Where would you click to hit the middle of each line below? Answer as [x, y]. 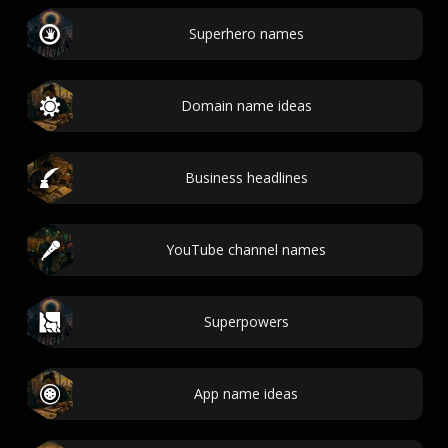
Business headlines [246, 177]
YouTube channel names [246, 249]
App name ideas [246, 393]
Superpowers [246, 321]
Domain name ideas [246, 105]
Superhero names [246, 33]
